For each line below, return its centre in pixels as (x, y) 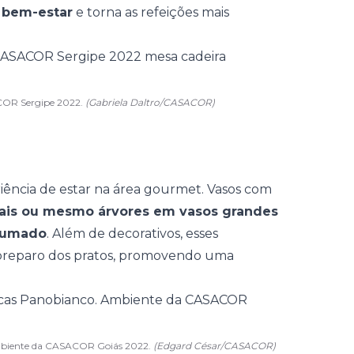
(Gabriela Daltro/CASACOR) (150, 102)
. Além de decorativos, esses (132, 233)
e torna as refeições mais (151, 12)
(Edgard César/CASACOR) (215, 346)
